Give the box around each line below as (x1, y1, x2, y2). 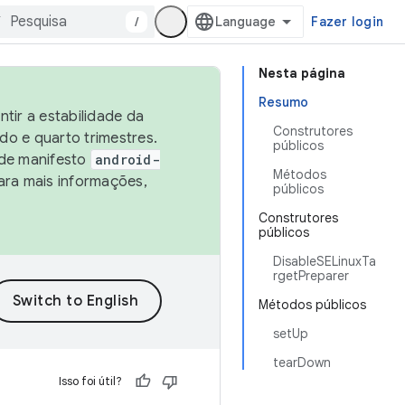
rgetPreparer (273, 268, 349, 284)
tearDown (273, 354, 331, 371)
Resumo (259, 94, 308, 110)
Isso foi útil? (59, 373, 122, 389)
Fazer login (311, 14, 383, 30)
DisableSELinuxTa (273, 253, 376, 269)
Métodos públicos (259, 297, 366, 313)
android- (94, 151, 160, 168)
